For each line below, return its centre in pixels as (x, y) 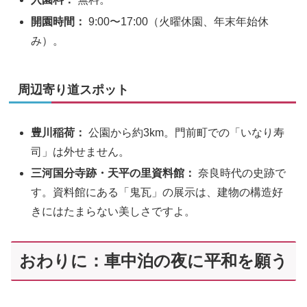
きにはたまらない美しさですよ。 (113, 211)
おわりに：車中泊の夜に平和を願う (153, 260)
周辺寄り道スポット (73, 89)
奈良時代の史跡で (241, 173)
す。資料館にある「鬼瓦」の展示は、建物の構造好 (157, 192)
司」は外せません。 (81, 151)
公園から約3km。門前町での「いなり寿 (185, 132)
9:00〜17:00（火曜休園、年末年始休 (177, 21)
